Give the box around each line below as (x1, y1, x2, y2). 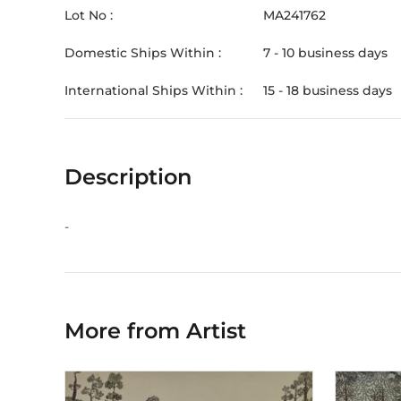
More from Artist (64, 318, 246, 344)
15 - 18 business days (263, 82, 392, 98)
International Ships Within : (64, 82, 243, 98)
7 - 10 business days (263, 45, 388, 61)
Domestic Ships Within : (64, 45, 221, 61)
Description (64, 164, 192, 190)
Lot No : (64, 7, 113, 23)
